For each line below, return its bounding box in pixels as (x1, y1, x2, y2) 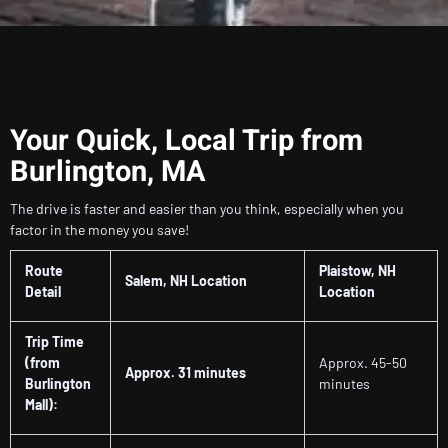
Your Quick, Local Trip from (10, 120, 363, 163)
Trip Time (25, 333, 84, 351)
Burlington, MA (10, 151, 206, 194)
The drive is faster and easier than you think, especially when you (10, 200, 404, 218)
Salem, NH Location (125, 272, 247, 290)
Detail (25, 283, 61, 301)
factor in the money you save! (10, 221, 189, 239)
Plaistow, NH (319, 262, 396, 280)
